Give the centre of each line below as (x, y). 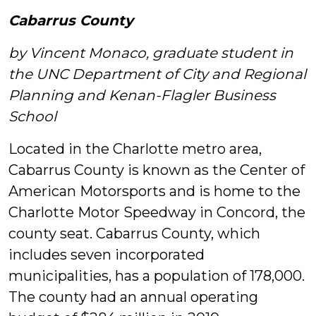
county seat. (52, 233)
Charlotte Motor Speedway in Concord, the (157, 212)
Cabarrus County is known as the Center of (157, 170)
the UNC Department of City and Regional (157, 74)
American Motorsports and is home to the (154, 191)
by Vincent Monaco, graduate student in (151, 53)
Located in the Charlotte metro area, (135, 149)
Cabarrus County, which (178, 233)
